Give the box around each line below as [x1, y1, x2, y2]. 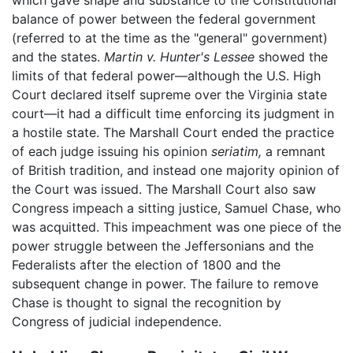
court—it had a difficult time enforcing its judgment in [12, 106, 334, 122]
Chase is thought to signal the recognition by [12, 295, 281, 311]
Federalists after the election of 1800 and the [12, 257, 281, 273]
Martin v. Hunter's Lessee [104, 49, 255, 65]
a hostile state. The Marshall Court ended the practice [12, 124, 334, 141]
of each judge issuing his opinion [12, 143, 211, 160]
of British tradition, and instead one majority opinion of [12, 162, 340, 179]
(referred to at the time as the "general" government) [12, 30, 328, 46]
